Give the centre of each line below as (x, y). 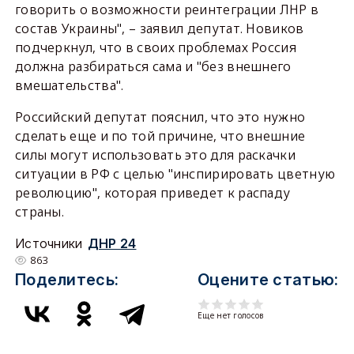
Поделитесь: (67, 280)
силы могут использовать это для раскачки (155, 155)
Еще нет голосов (231, 315)
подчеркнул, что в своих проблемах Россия (155, 47)
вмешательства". (69, 85)
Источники (49, 243)
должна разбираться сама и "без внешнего (153, 66)
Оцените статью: (268, 280)
